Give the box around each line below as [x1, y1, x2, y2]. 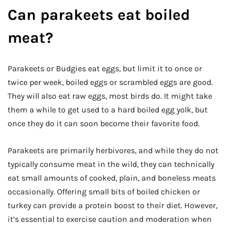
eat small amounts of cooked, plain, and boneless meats [8, 173, 216, 183]
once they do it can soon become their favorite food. [8, 118, 199, 128]
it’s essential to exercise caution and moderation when [8, 214, 212, 224]
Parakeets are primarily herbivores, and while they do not [8, 146, 218, 156]
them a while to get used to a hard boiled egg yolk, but [8, 104, 208, 115]
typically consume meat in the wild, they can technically [8, 159, 214, 169]
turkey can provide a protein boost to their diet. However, [8, 201, 217, 211]
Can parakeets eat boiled [8, 5, 190, 24]
